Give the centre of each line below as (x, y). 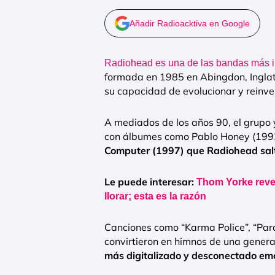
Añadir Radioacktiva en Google (190, 24)
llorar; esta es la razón (155, 196)
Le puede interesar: (150, 182)
